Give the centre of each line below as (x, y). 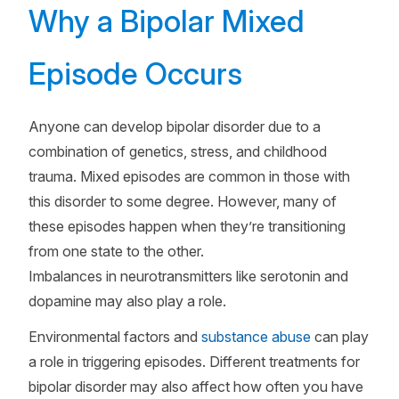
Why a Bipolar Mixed (167, 21)
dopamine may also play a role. (127, 301)
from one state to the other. (116, 251)
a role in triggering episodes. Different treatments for (194, 362)
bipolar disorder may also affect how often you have (196, 387)
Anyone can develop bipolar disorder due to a (175, 126)
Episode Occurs (135, 73)
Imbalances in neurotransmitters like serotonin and (188, 276)
